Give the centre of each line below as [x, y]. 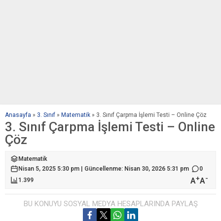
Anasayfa [18, 115]
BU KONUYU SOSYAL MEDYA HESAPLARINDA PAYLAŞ [110, 204]
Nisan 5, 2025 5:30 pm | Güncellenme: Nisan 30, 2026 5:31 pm [104, 169]
